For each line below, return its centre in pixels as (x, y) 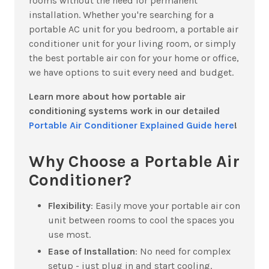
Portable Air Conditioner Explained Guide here (131, 125)
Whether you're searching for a (148, 14)
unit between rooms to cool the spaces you (141, 220)
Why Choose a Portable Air (134, 161)
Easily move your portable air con (168, 205)
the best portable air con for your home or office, (134, 58)
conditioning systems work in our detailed (124, 110)
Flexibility (69, 205)
